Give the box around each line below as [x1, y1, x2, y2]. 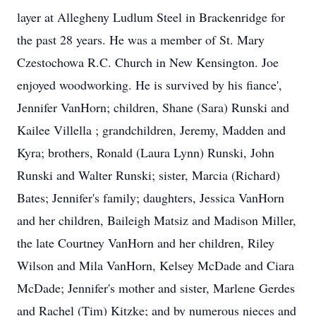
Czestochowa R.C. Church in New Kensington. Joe [17, 54, 279, 71]
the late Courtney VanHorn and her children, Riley [17, 234, 274, 251]
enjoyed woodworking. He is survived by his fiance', [17, 76, 282, 93]
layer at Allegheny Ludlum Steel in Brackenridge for [17, 8, 285, 25]
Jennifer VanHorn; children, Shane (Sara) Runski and [17, 99, 289, 116]
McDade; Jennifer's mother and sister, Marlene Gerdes [17, 279, 295, 296]
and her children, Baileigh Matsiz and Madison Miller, [17, 212, 296, 229]
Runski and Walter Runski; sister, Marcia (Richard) [17, 166, 280, 183]
